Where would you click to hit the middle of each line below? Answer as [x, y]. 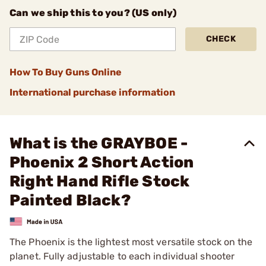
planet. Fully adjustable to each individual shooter [122, 256]
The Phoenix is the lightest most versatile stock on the [131, 242]
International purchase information [92, 92]
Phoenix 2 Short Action [102, 162]
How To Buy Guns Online [66, 72]
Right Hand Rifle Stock [100, 181]
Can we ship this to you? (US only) [93, 13]
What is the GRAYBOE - [99, 143]
